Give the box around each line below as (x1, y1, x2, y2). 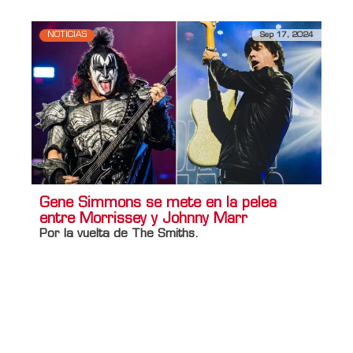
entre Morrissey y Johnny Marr (39, 212, 247, 227)
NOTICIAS (47, 31, 87, 39)
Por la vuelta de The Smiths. (39, 229, 199, 240)
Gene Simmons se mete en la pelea (39, 196, 277, 211)
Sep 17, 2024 (260, 31, 314, 39)
